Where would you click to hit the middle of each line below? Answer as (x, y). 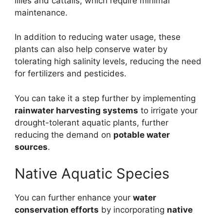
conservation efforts (57, 210)
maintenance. (41, 12)
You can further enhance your (74, 198)
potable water (142, 135)
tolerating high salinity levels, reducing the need (108, 62)
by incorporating (133, 210)
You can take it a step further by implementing (105, 98)
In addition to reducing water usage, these (98, 37)
